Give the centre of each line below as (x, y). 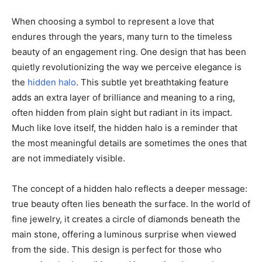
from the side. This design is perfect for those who (117, 249)
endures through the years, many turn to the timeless (122, 37)
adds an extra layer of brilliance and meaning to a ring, (123, 97)
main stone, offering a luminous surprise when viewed (124, 234)
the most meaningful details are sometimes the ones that (129, 143)
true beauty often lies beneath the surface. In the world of (131, 204)
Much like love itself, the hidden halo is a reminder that (125, 128)
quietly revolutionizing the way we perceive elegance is (127, 67)
